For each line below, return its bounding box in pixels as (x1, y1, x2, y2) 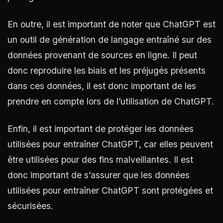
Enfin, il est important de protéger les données (7, 123, 194, 134)
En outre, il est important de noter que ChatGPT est (7, 18, 216, 29)
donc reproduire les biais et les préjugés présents (7, 65, 206, 76)
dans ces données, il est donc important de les (7, 80, 196, 91)
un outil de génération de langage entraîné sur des (7, 34, 212, 45)
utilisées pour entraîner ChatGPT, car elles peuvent (7, 138, 213, 149)
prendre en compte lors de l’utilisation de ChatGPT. (7, 96, 214, 107)
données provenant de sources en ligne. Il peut (7, 49, 197, 60)
